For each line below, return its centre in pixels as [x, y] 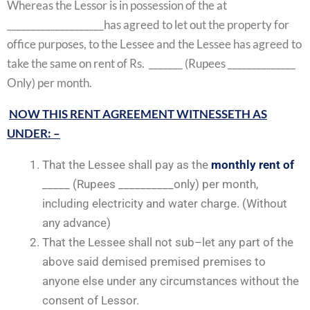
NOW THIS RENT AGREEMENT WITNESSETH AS [138, 114]
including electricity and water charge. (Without [165, 203]
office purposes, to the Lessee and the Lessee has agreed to [154, 44]
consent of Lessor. [91, 300]
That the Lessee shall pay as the [127, 165]
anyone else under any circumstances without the [171, 281]
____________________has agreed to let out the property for [148, 25]
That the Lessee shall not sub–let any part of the [168, 242]
